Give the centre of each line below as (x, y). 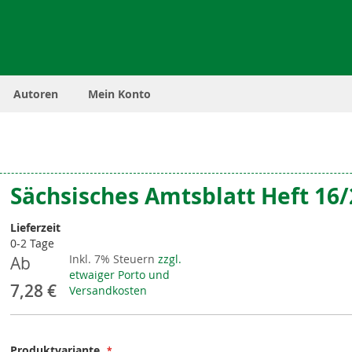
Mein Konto (119, 94)
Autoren (36, 94)
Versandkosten (108, 290)
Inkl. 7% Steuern (112, 259)
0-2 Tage (33, 243)
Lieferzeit (36, 227)
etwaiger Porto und (120, 275)
